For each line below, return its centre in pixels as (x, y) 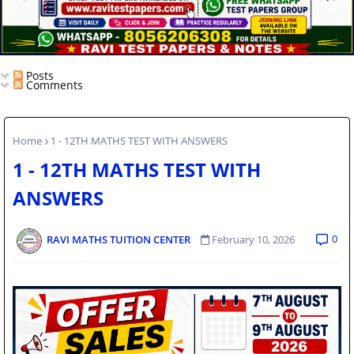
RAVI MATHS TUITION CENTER (120, 240)
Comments (53, 85)
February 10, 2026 (253, 240)
